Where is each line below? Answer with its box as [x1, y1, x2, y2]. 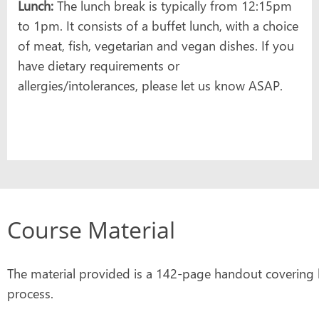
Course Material [7, 214, 175, 245]
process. [7, 284, 53, 302]
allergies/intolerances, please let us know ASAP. [18, 76, 283, 94]
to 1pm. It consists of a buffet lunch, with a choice [18, 16, 298, 34]
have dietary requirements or [18, 56, 179, 74]
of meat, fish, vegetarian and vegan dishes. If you [18, 36, 294, 54]
